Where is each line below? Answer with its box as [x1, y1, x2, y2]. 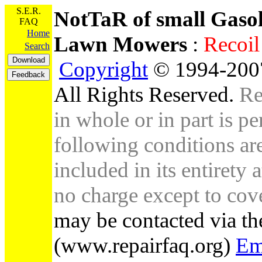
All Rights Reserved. [54, 82, 239, 106]
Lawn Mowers [54, 32, 192, 56]
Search [25, 41, 50, 51]
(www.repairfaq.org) [54, 233, 236, 257]
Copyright [59, 57, 148, 81]
